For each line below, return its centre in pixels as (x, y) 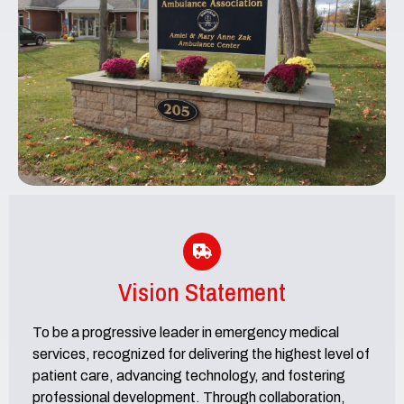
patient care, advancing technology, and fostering (189, 375)
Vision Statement (202, 292)
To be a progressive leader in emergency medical (186, 332)
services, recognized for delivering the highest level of (201, 353)
